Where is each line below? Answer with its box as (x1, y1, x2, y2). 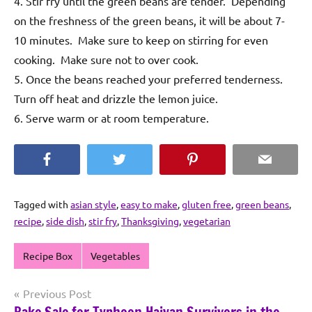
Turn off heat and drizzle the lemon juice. (14, 91, 218, 106)
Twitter (125, 153, 160, 166)
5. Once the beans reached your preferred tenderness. (14, 72, 283, 86)
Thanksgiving (121, 214, 179, 228)
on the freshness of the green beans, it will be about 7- (14, 13, 285, 28)
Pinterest (198, 153, 242, 166)
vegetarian (183, 214, 231, 228)
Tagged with (14, 198, 70, 211)
